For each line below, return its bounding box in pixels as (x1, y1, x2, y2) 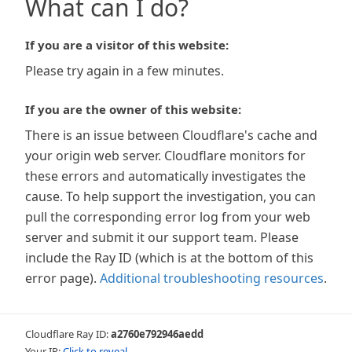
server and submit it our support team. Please (25, 229, 299, 246)
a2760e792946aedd (111, 327, 203, 341)
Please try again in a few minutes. (25, 62, 224, 79)
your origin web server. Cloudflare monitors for (25, 147, 306, 164)
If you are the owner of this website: (25, 101, 241, 117)
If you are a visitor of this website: (25, 37, 229, 53)
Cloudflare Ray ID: (25, 327, 111, 341)
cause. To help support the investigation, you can (25, 188, 316, 205)
